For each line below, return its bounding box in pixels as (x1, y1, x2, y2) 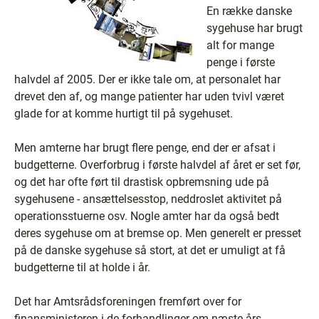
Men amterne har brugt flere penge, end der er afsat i (14, 141, 276, 155)
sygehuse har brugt (206, 21, 303, 35)
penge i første (206, 56, 275, 69)
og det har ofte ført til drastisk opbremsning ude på (14, 175, 269, 189)
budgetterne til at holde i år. (14, 261, 150, 274)
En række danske (206, 4, 292, 18)
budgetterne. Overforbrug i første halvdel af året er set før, (14, 158, 300, 172)
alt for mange (206, 38, 274, 52)
